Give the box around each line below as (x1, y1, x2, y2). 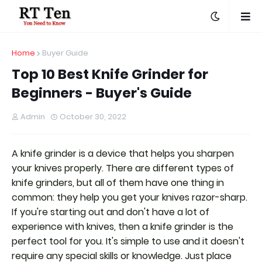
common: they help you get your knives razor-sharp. (12, 191, 247, 204)
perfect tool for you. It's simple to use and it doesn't (12, 235, 244, 248)
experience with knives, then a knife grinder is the (12, 220, 233, 233)
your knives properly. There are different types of (12, 161, 234, 175)
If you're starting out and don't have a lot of (12, 205, 209, 219)
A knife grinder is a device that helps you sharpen (12, 147, 234, 160)
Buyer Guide (42, 47, 88, 58)
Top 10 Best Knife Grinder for (12, 65, 208, 84)
